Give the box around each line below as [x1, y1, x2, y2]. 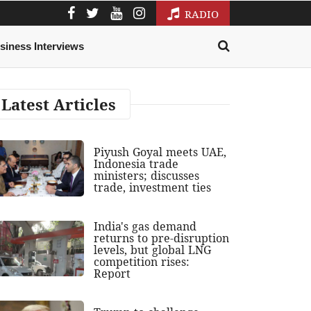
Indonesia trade [94, 156, 179, 172]
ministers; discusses [94, 168, 200, 184]
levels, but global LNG [94, 242, 212, 258]
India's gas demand [94, 218, 197, 234]
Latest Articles [1, 94, 116, 115]
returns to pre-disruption [94, 230, 230, 246]
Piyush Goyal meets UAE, [94, 144, 227, 160]
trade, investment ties [94, 180, 212, 196]
